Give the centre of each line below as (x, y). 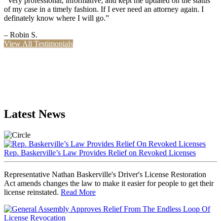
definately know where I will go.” (56, 18)
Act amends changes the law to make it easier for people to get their (109, 183)
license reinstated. (32, 192)
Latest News (35, 114)
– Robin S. (21, 35)
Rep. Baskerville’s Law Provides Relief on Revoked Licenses (100, 152)
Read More (78, 192)
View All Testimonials (38, 43)
